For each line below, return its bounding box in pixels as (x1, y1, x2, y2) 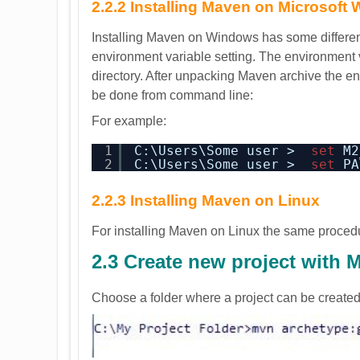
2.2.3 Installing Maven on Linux (92, 192, 320, 210)
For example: (92, 114, 166, 129)
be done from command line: (92, 88, 253, 103)
